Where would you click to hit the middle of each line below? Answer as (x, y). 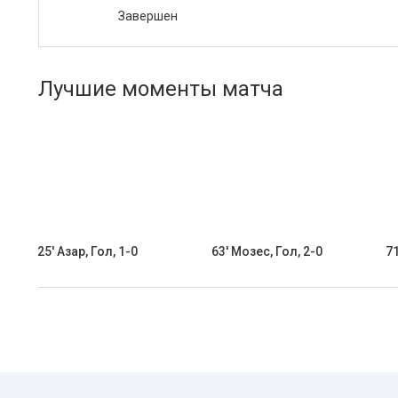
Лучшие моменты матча (161, 89)
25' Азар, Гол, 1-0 (88, 251)
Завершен (148, 16)
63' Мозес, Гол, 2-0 (267, 251)
